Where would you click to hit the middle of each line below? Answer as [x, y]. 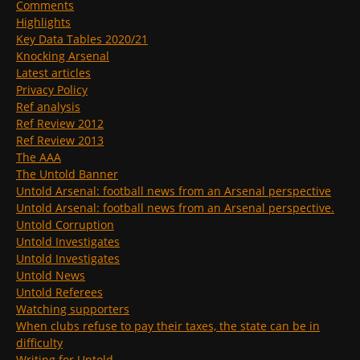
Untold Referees [59, 292]
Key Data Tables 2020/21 [82, 39]
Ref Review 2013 [60, 141]
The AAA [39, 157]
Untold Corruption [65, 225]
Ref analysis [48, 107]
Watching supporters [73, 309]
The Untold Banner [67, 174]
